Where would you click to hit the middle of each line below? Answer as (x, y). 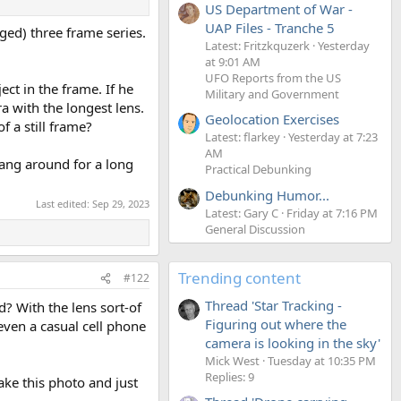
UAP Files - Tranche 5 (270, 27)
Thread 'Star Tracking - (273, 305)
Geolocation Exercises (272, 119)
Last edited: (64, 204)
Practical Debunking (258, 170)
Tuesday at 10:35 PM (322, 360)
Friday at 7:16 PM (332, 213)
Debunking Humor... (267, 195)
